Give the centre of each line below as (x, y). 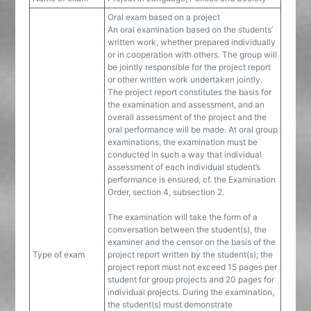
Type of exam (59, 254)
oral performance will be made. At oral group (193, 129)
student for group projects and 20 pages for (191, 279)
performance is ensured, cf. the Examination (192, 179)
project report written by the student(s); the (191, 254)
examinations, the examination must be (183, 142)
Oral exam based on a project (164, 17)
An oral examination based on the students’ (191, 30)
